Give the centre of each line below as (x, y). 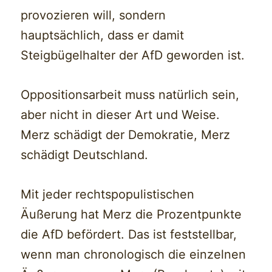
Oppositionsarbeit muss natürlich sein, (130, 95)
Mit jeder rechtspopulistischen (108, 195)
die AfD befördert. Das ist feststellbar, (129, 235)
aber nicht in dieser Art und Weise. (121, 115)
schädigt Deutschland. (85, 155)
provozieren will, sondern (93, 15)
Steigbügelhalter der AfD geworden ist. (133, 56)
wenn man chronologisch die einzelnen (134, 255)
